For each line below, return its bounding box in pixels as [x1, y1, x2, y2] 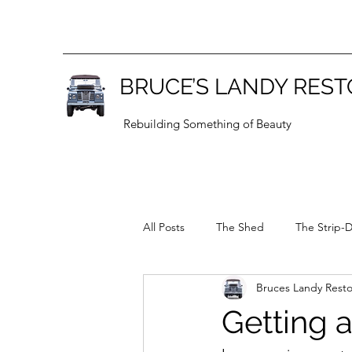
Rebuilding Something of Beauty [123, 116, 291, 131]
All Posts [143, 219, 185, 234]
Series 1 [245, 282, 284, 297]
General [174, 282, 214, 297]
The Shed [216, 219, 264, 234]
